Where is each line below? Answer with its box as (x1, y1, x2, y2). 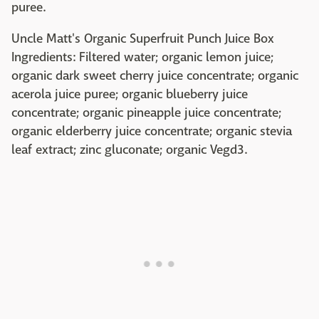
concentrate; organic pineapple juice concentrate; (11, 104, 281, 121)
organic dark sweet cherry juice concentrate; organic (11, 67, 298, 84)
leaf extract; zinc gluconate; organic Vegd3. (11, 141, 247, 158)
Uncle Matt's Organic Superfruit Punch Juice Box (11, 30, 274, 47)
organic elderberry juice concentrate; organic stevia (11, 122, 292, 140)
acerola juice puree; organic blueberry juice (11, 85, 248, 103)
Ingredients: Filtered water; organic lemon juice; (11, 48, 273, 66)
